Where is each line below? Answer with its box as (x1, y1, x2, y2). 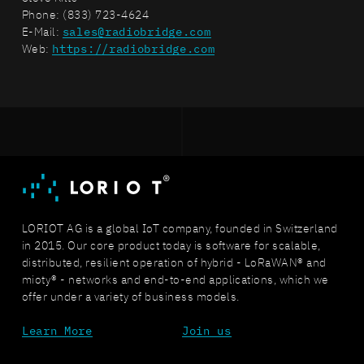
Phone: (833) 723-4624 (21, 9, 149, 21)
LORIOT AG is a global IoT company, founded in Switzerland (21, 223, 338, 235)
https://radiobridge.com (52, 43, 215, 55)
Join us (181, 325, 232, 337)
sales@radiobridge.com (62, 26, 211, 38)
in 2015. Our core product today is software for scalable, (21, 240, 321, 252)
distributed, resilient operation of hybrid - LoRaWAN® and (21, 257, 327, 269)
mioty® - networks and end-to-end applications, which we (21, 274, 329, 286)
